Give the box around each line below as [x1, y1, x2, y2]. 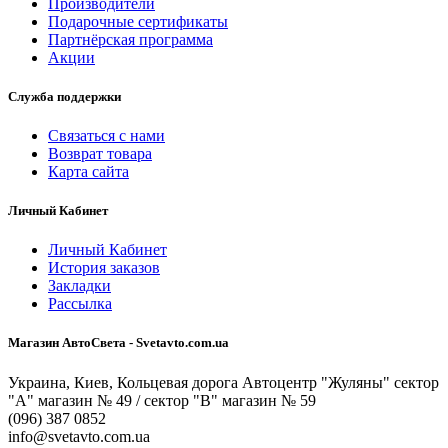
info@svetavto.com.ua [8, 427, 150, 445]
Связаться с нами [48, 126, 165, 144]
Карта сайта [48, 162, 129, 180]
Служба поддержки [8, 88, 121, 104]
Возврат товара [48, 144, 152, 162]
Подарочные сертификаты [48, 12, 228, 30]
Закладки [48, 277, 111, 295]
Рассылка [48, 295, 112, 313]
